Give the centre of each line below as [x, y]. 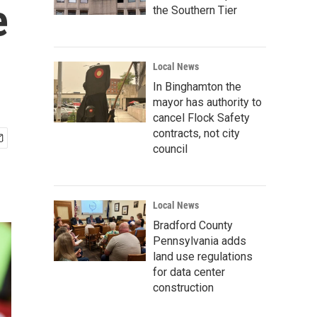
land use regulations [203, 257]
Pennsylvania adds [200, 241]
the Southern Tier [195, 10]
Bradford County [193, 225]
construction [183, 288]
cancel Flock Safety [201, 118]
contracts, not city [196, 133]
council [170, 149]
